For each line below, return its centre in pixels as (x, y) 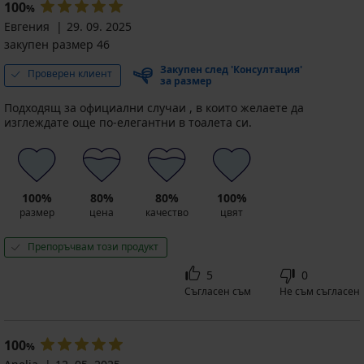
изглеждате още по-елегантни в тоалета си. (128, 123)
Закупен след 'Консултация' (231, 70)
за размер (186, 81)
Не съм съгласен (320, 292)
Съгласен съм (218, 292)
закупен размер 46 (57, 45)
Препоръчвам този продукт (93, 247)
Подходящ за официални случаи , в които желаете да (154, 108)
